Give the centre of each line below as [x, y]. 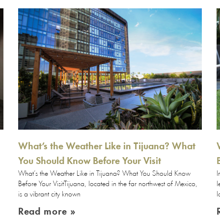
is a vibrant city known [49, 195]
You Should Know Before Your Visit [89, 162]
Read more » [47, 212]
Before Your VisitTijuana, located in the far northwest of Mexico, [108, 185]
